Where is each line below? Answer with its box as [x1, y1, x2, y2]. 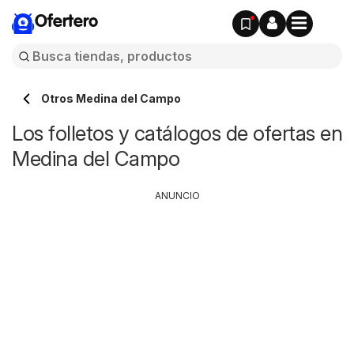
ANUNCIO [154, 190, 200, 201]
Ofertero [35, 13, 98, 31]
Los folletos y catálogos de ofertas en [12, 121, 342, 145]
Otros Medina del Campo [41, 92, 181, 105]
